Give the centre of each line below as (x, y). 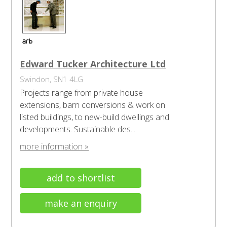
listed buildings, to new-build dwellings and (95, 117)
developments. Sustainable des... (78, 129)
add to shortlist (81, 178)
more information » (54, 146)
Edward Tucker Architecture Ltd (93, 64)
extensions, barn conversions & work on (93, 105)
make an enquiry (81, 203)
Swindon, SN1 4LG (52, 79)
